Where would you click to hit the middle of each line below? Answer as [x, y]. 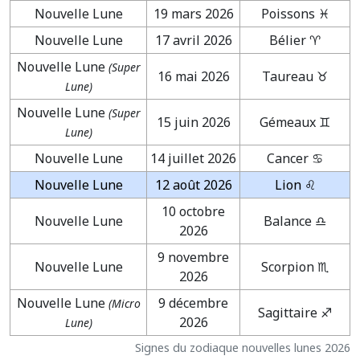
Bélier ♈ [295, 40]
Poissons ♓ [295, 13]
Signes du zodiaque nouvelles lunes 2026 [243, 347]
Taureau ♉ [295, 76]
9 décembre [193, 303]
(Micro [124, 303]
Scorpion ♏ [295, 266]
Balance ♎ [295, 221]
